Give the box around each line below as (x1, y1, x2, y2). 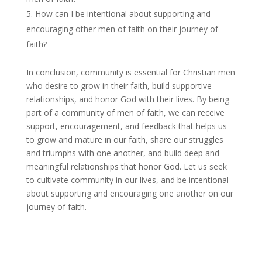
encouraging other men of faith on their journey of (26, 23, 218, 35)
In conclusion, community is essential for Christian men (26, 66, 235, 78)
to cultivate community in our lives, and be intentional (26, 174, 229, 185)
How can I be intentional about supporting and (35, 8, 211, 19)
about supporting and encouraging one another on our (26, 187, 233, 199)
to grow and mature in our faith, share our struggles (26, 133, 223, 145)
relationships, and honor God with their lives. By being (26, 93, 229, 105)
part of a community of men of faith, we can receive (26, 106, 225, 118)
